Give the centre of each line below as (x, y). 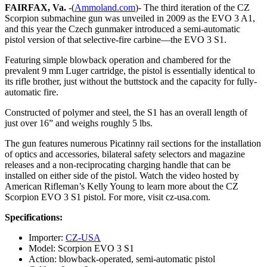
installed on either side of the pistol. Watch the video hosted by (122, 175)
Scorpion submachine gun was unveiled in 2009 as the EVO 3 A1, (130, 18)
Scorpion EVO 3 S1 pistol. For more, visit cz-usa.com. (108, 197)
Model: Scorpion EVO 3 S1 (81, 248)
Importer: (47, 237)
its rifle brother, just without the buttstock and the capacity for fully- (131, 81)
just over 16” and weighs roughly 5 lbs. (79, 123)
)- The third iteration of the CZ (193, 7)
